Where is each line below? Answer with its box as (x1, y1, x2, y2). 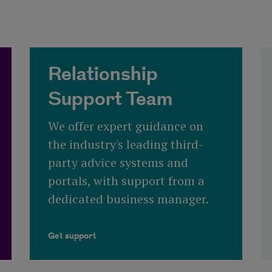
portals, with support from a (47, 172, 205, 189)
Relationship (47, 61, 158, 89)
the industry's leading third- (47, 136, 203, 153)
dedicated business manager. (47, 191, 209, 208)
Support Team (47, 86, 172, 114)
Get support (47, 229, 97, 243)
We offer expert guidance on (47, 118, 203, 135)
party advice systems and (47, 154, 188, 171)
